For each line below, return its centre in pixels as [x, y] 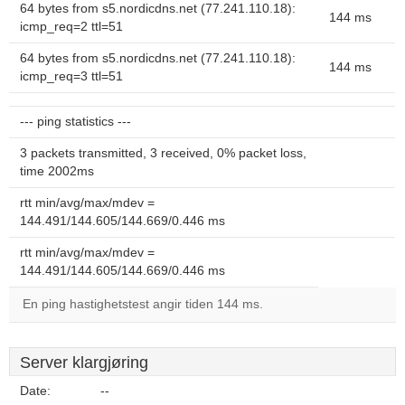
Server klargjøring [84, 363]
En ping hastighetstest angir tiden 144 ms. [143, 304]
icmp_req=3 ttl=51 [71, 76]
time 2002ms [57, 171]
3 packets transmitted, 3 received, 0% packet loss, [163, 153]
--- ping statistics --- [75, 122]
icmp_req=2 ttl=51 [71, 27]
